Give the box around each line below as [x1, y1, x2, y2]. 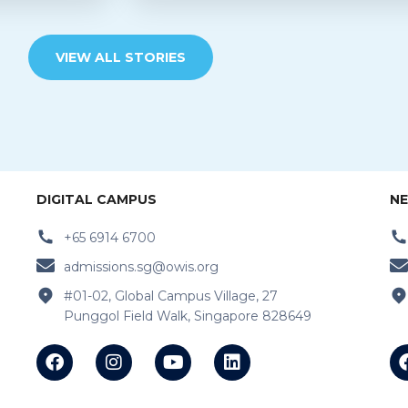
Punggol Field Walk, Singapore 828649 [64, 307, 312, 324]
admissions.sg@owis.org [64, 258, 219, 275]
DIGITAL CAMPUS [36, 190, 158, 208]
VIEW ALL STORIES [55, 48, 186, 66]
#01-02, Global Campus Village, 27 [64, 287, 279, 304]
